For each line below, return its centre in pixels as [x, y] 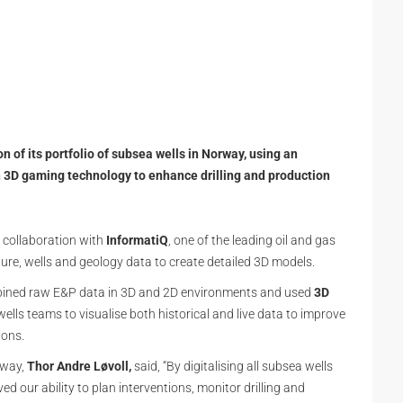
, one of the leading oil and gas [252, 240]
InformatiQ [137, 240]
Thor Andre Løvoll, [79, 366]
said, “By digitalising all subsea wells [232, 366]
